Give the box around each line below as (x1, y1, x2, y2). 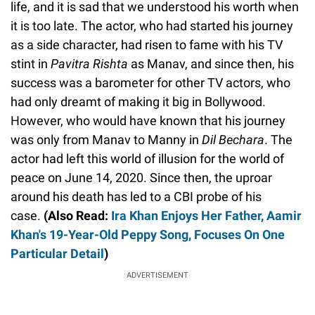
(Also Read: (44, 207, 111, 223)
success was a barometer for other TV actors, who (11, 75, 290, 90)
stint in (11, 56, 51, 71)
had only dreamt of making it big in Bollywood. (11, 94, 266, 109)
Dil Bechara (202, 131, 264, 147)
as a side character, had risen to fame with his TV (11, 37, 283, 52)
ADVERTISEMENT (127, 270, 188, 280)
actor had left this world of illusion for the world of (11, 150, 284, 166)
